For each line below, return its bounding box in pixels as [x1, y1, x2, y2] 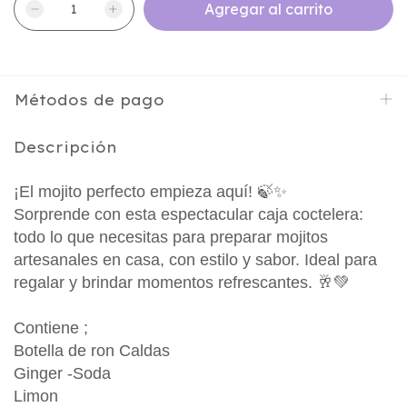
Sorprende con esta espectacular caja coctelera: [14, 204, 363, 223]
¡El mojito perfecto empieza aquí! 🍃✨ [14, 182, 287, 201]
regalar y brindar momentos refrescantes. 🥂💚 [14, 273, 354, 292]
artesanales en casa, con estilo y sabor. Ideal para [14, 250, 377, 269]
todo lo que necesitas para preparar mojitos [14, 227, 328, 246]
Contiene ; [14, 318, 93, 337]
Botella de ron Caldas [14, 341, 174, 360]
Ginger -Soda [14, 363, 111, 382]
